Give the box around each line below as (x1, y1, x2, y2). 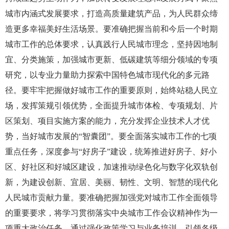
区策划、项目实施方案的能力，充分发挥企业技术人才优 (5, 116, 210, 125)
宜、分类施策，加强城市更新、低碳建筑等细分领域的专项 (5, 55, 218, 64)
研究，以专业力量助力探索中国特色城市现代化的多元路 (5, 70, 210, 79)
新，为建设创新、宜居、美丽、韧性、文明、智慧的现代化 (5, 177, 218, 187)
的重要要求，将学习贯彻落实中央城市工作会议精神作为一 (5, 208, 218, 217)
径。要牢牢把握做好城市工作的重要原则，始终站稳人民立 (5, 85, 218, 95)
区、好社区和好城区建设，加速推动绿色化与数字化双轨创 (5, 162, 218, 171)
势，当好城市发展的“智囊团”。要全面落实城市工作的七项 (5, 131, 217, 141)
